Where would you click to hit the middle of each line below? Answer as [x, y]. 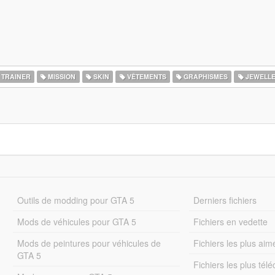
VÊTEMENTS [145, 76]
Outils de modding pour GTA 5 [76, 200]
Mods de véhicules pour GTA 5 [76, 222]
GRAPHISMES [205, 76]
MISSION [61, 76]
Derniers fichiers [225, 200]
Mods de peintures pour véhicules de [89, 243]
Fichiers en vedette [231, 222]
